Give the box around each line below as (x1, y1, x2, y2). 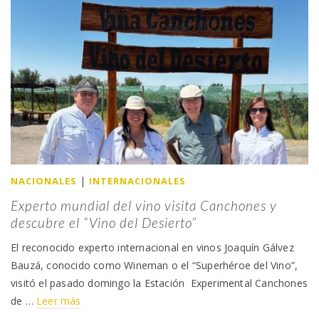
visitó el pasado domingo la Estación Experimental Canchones (11, 276, 308, 290)
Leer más (36, 293, 81, 308)
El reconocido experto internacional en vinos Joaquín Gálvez (11, 240, 294, 254)
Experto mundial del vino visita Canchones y (11, 197, 277, 214)
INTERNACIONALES (88, 174, 186, 187)
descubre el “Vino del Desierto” (11, 214, 197, 231)
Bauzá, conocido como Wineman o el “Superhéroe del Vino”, (11, 258, 298, 272)
